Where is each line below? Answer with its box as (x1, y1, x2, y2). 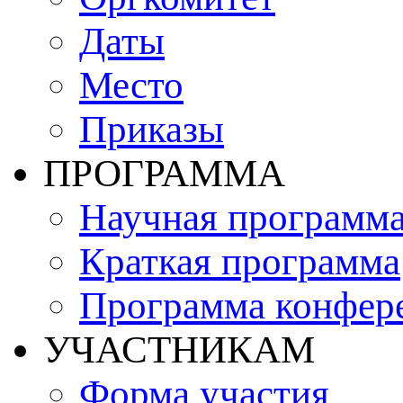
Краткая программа (79, 239, 400, 282)
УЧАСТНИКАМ (43, 327, 315, 371)
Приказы (79, 107, 224, 150)
